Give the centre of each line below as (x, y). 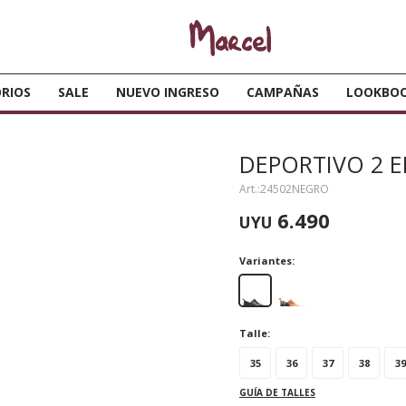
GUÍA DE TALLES (277, 392)
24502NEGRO (295, 189)
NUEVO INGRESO (168, 92)
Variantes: (267, 261)
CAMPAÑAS (283, 92)
